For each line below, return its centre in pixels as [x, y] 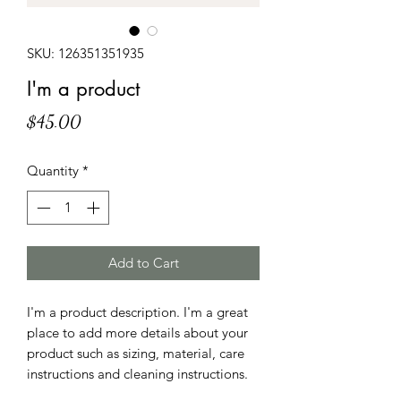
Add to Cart [143, 263]
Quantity [53, 170]
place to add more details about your [137, 333]
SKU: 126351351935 [85, 53]
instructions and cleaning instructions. [137, 374]
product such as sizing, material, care [136, 354]
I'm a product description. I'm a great [137, 312]
